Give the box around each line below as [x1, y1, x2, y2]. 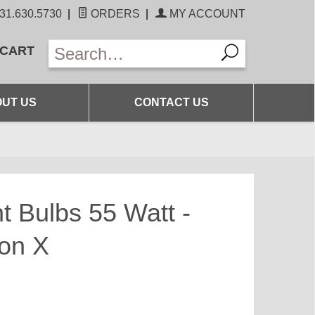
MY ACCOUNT [167, 8, 245, 20]
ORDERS [88, 8, 140, 20]
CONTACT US [134, 96, 209, 108]
